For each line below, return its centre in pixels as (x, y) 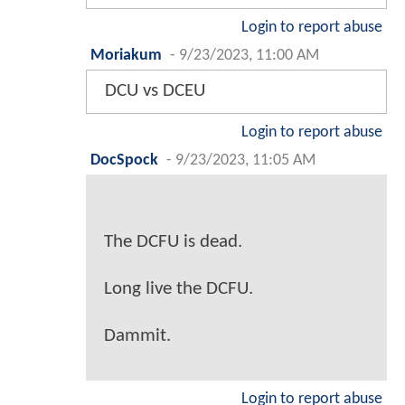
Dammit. (137, 335)
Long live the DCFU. (179, 288)
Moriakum (126, 55)
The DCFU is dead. (173, 241)
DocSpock (124, 160)
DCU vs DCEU (155, 90)
